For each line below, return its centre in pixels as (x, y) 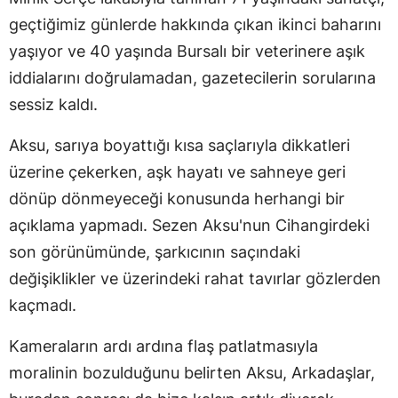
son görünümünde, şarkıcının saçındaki (155, 251)
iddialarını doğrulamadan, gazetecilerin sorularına (192, 77)
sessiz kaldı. (53, 104)
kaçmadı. (43, 305)
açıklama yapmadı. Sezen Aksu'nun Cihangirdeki (189, 225)
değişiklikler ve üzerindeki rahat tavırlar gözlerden (195, 278)
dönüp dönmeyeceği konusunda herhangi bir (177, 198)
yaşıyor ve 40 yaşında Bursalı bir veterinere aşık (187, 51)
